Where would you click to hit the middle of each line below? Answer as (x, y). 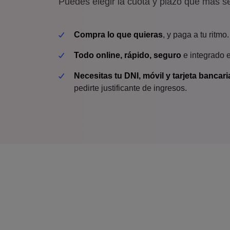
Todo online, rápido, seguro (128, 55)
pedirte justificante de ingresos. (130, 88)
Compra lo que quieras (118, 35)
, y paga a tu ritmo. (196, 35)
